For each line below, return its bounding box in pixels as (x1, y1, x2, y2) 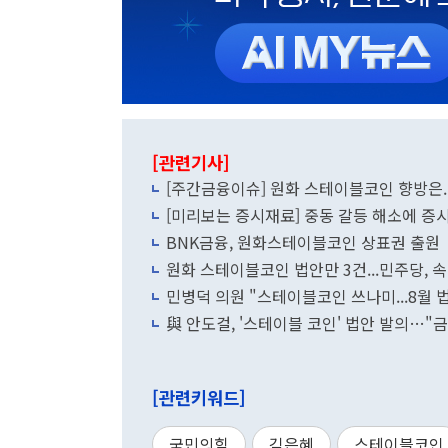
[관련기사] (152, 150, 230, 175)
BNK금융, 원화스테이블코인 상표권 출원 (166, 230, 440, 254)
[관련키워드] (152, 385, 246, 410)
